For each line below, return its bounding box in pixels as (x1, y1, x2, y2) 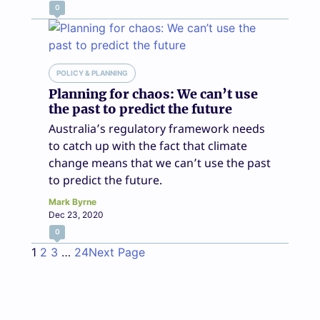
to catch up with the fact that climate (49, 137, 247, 154)
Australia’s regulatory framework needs (49, 120, 265, 136)
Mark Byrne (49, 196, 96, 207)
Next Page (89, 244, 145, 259)
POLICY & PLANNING (56, 68, 128, 77)
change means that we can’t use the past (49, 154, 271, 171)
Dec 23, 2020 (49, 209, 104, 220)
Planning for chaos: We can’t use (49, 85, 258, 102)
